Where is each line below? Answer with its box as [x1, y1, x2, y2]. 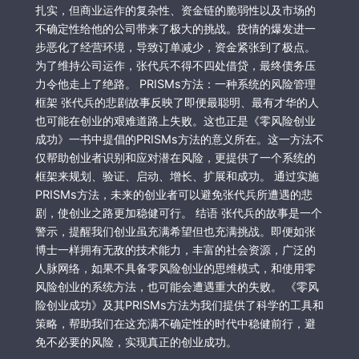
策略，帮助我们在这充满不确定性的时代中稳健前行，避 [34, 317, 316, 331]
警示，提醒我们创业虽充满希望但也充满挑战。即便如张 [34, 224, 316, 239]
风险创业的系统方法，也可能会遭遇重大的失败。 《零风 [34, 280, 319, 294]
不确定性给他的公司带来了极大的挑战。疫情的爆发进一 [34, 22, 316, 36]
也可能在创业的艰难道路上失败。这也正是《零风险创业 [34, 114, 316, 128]
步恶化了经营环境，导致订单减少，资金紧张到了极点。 [34, 40, 316, 54]
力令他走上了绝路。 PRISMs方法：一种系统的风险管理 [34, 77, 316, 91]
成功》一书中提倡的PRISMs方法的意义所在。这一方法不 [34, 132, 324, 147]
